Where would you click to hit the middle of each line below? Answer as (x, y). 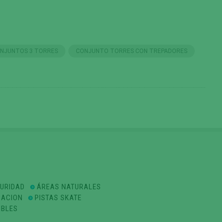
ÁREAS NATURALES (69, 187)
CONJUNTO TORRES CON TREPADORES (132, 51)
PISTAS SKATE (58, 198)
